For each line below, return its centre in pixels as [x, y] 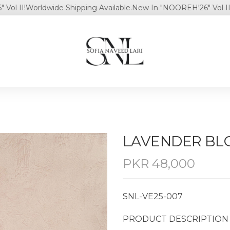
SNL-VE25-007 [153, 196]
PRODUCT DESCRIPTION [176, 219]
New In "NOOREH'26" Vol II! [161, 8]
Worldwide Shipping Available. [58, 8]
